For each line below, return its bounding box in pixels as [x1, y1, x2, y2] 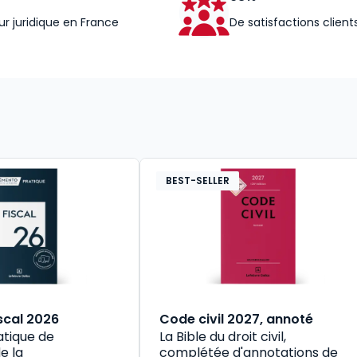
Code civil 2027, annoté [159, 309, 313, 328]
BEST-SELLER [165, 173, 229, 187]
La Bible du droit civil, [159, 327, 286, 346]
